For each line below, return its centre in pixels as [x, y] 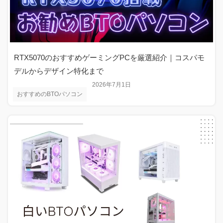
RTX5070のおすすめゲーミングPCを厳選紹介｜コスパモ [109, 57]
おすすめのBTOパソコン [50, 94]
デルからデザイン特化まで [59, 71]
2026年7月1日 [111, 84]
